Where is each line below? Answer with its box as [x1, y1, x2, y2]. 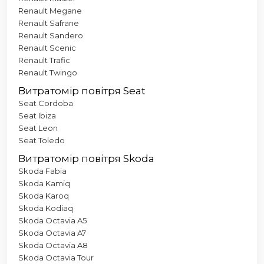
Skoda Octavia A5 [18, 215, 87, 225]
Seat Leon [18, 123, 58, 133]
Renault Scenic [18, 42, 76, 52]
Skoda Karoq [18, 190, 69, 200]
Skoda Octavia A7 [18, 227, 86, 237]
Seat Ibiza [18, 110, 56, 120]
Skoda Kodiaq [18, 203, 73, 213]
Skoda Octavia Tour [18, 252, 94, 262]
